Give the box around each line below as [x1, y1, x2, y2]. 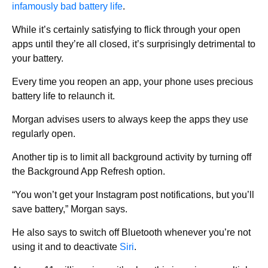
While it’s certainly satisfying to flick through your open [12, 24, 240, 35]
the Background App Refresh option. [12, 166, 165, 176]
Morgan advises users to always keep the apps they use [12, 114, 248, 124]
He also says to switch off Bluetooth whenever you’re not [12, 227, 251, 237]
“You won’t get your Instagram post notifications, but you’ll [12, 189, 254, 200]
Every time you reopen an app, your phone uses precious [12, 76, 253, 87]
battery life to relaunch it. [12, 90, 115, 101]
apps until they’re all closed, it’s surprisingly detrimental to [12, 38, 255, 49]
